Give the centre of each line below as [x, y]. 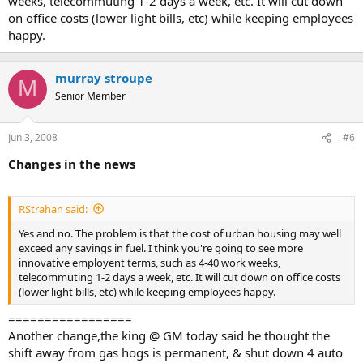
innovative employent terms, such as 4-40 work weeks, [149, 262]
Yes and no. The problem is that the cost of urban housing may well [180, 233]
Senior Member [90, 96]
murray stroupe [104, 77]
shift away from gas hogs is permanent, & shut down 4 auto [175, 353]
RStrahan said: [53, 209]
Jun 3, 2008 [33, 138]
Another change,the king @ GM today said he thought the [169, 336]
